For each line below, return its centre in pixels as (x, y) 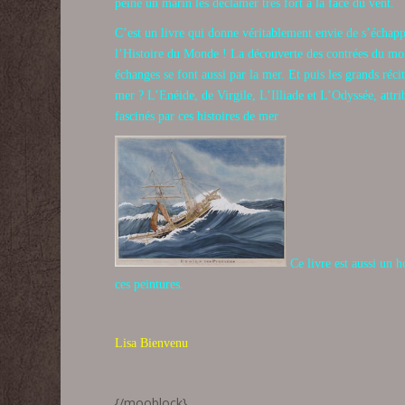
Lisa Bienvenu (152, 344)
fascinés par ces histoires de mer (197, 116)
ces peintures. (150, 284)
